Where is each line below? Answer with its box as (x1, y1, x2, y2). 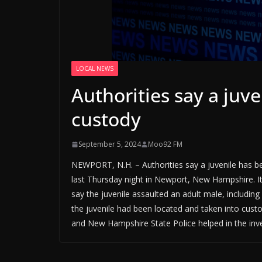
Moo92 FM (148, 139, 182, 150)
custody (71, 106, 141, 132)
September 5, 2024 (78, 139, 141, 150)
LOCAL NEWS (76, 64, 113, 73)
